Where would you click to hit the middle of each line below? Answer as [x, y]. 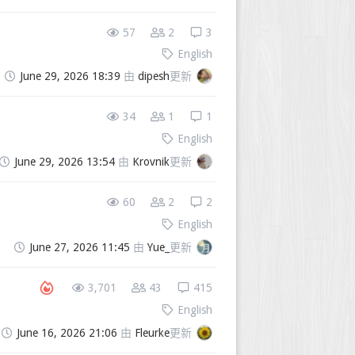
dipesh [154, 76]
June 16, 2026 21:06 [67, 333]
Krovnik [151, 162]
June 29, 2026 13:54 [65, 162]
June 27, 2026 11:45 [80, 248]
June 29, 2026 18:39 [70, 76]
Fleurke [152, 333]
